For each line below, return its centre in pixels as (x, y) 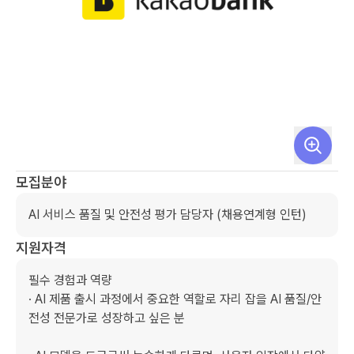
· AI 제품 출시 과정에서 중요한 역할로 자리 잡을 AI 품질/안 (175, 299)
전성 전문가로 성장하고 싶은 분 (107, 318)
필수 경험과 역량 (70, 280)
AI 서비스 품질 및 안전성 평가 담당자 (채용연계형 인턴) (168, 215)
